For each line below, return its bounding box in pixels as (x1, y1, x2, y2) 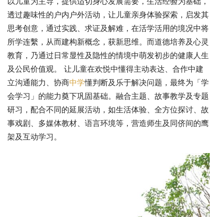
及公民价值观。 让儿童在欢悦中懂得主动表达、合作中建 (7, 64, 203, 74)
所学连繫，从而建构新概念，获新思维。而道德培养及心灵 (7, 37, 209, 46)
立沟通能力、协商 (7, 77, 69, 87)
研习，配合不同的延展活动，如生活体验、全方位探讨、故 (7, 105, 209, 114)
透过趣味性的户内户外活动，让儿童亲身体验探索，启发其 (7, 10, 209, 19)
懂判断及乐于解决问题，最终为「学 (85, 77, 209, 87)
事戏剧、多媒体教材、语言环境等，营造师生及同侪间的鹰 (7, 118, 209, 128)
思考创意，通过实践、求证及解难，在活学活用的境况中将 (7, 23, 209, 33)
